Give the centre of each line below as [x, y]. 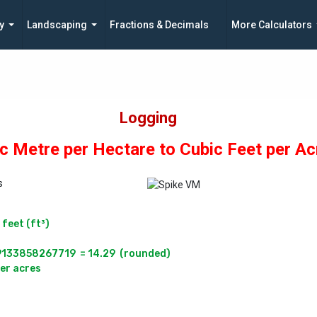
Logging [148, 118]
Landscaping [57, 25]
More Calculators [272, 25]
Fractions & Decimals [159, 25]
